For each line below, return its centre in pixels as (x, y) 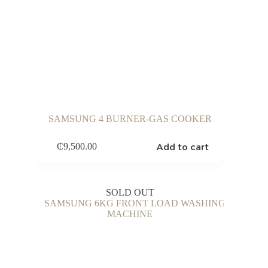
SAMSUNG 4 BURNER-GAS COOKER (130, 118)
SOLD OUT (130, 192)
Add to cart (183, 147)
